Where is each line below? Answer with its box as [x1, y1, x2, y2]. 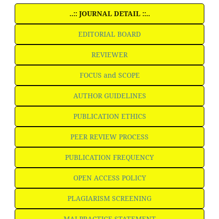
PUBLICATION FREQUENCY [65, 153, 154, 162]
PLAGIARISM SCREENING [67, 194, 152, 203]
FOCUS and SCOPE [79, 70, 140, 80]
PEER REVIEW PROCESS [70, 132, 149, 142]
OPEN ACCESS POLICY [73, 173, 146, 183]
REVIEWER [91, 50, 128, 60]
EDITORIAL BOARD [78, 29, 141, 39]
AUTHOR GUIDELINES [73, 91, 146, 101]
